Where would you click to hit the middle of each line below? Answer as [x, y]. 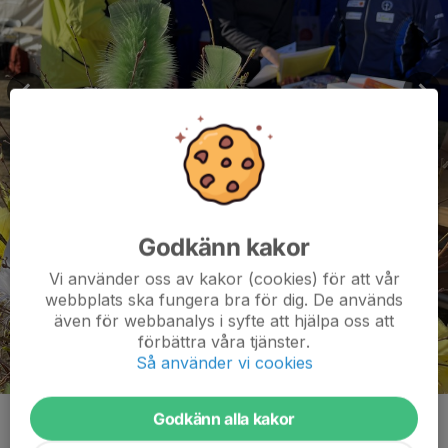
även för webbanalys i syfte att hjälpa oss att [224, 320]
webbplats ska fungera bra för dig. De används [224, 299]
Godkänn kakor [224, 247]
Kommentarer [67, 424]
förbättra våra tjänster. [224, 341]
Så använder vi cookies [224, 362]
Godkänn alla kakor [224, 418]
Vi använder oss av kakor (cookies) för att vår [224, 278]
